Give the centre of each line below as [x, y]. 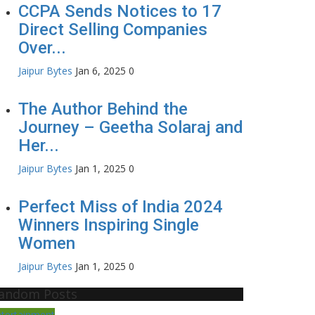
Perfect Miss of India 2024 [121, 206]
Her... [39, 145]
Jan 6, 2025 [101, 70]
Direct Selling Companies [113, 29]
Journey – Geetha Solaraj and [131, 127]
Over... [42, 47]
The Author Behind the [103, 109]
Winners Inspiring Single [109, 225]
